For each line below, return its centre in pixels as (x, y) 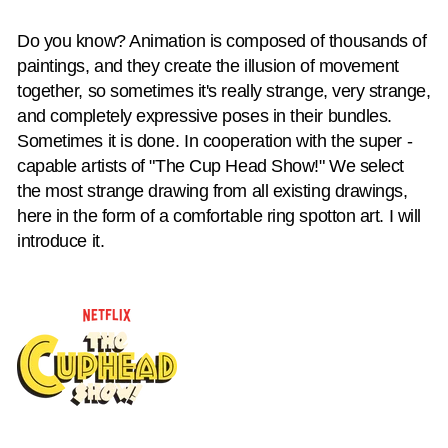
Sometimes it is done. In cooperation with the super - (215, 140)
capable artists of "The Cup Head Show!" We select (210, 165)
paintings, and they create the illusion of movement (208, 65)
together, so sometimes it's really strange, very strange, (224, 90)
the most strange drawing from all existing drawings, (212, 190)
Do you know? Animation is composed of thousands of (222, 40)
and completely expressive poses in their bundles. (204, 115)
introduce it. (61, 240)
